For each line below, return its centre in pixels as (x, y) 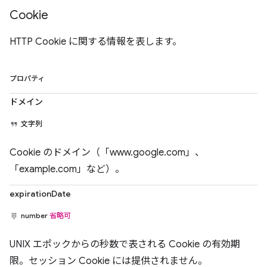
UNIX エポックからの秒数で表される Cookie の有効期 (125, 244)
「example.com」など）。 (67, 169)
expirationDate (40, 194)
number (35, 215)
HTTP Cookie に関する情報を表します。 (96, 42)
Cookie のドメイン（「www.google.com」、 (107, 153)
